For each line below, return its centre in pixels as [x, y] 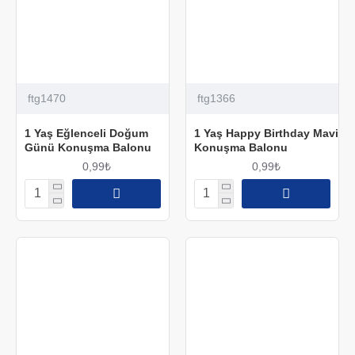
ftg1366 [216, 98]
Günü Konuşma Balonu [88, 147]
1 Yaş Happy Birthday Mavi [266, 133]
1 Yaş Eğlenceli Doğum [86, 133]
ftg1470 [47, 98]
